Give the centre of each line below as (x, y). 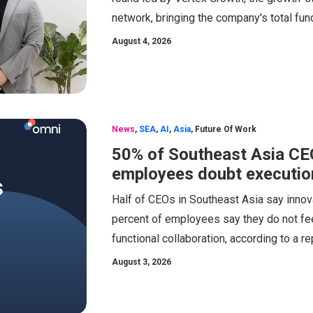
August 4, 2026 (141, 41)
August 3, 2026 (141, 262)
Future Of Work (226, 129)
